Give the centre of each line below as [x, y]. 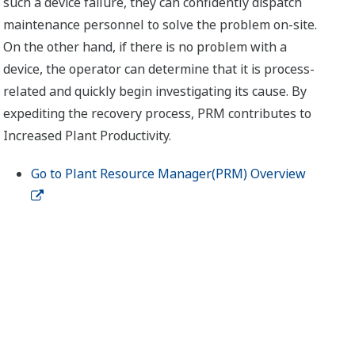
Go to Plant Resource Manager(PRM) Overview [169, 174]
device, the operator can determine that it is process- [159, 69]
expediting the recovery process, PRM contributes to [158, 113]
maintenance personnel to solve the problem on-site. [160, 25]
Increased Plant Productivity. [88, 136]
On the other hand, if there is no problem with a [145, 47]
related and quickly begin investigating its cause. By [155, 91]
